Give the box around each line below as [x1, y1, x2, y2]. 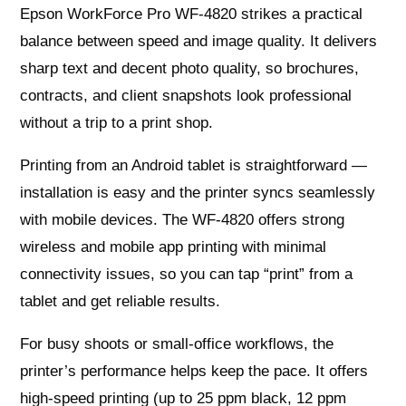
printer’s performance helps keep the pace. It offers [20, 362, 369, 380]
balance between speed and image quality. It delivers [20, 32, 378, 50]
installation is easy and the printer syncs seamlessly [20, 183, 376, 201]
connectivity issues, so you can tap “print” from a [20, 265, 353, 283]
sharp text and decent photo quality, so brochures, [20, 59, 360, 77]
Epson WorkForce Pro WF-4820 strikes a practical [20, 5, 363, 23]
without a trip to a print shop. [20, 113, 214, 131]
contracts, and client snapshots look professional [20, 86, 353, 104]
